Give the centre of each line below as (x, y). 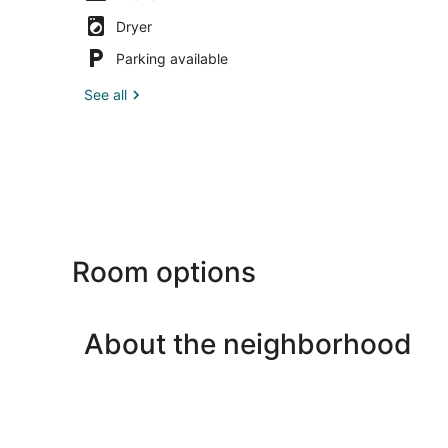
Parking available (172, 58)
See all (105, 94)
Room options (164, 271)
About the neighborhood (248, 343)
